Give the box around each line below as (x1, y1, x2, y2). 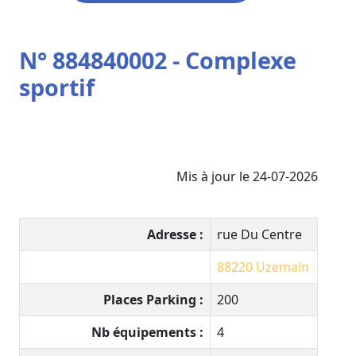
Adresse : (147, 226, 203, 244)
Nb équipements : (91, 323, 203, 342)
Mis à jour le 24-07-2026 (176, 168, 318, 186)
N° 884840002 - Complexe (19, 44, 296, 76)
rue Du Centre (217, 226, 302, 244)
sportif (19, 72, 95, 103)
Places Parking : (103, 291, 203, 309)
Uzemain (256, 258, 309, 277)
